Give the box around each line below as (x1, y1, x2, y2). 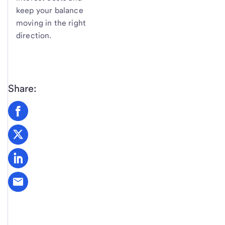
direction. (16, 30, 52, 40)
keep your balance (16, 5, 83, 15)
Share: (8, 82, 37, 94)
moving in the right (16, 18, 86, 28)
